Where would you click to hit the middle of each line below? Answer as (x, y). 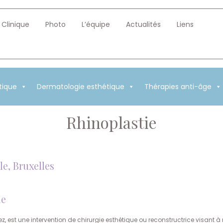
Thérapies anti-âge (178, 87)
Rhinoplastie (111, 122)
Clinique (15, 24)
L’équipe (96, 24)
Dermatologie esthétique (80, 87)
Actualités (143, 24)
